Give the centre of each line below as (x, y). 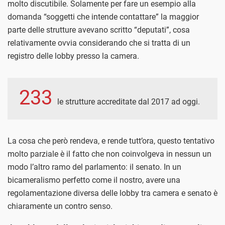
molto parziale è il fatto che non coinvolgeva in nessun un (109, 154)
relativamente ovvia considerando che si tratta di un (99, 43)
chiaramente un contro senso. (60, 206)
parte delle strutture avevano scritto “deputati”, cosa (99, 30)
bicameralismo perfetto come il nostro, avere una (94, 180)
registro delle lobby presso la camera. (73, 56)
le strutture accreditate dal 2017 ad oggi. (129, 101)
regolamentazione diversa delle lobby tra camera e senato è (113, 193)
